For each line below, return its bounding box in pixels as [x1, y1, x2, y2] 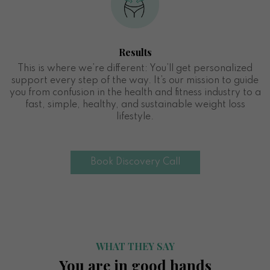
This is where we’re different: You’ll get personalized [17, 63, 253, 74]
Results [118, 45, 152, 58]
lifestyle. [116, 111, 154, 122]
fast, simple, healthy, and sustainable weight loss [25, 99, 245, 110]
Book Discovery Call [90, 157, 180, 167]
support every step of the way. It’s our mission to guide [11, 75, 259, 86]
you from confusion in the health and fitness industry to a [9, 87, 261, 98]
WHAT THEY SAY [95, 239, 175, 253]
